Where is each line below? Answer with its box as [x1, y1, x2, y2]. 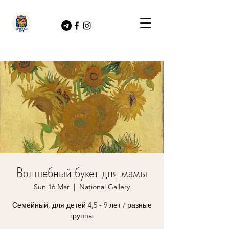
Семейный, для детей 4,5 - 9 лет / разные [12, 200, 152, 210]
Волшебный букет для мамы [16, 163, 147, 183]
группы [70, 211, 94, 220]
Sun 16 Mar [34, 182, 70, 191]
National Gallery [79, 182, 130, 191]
